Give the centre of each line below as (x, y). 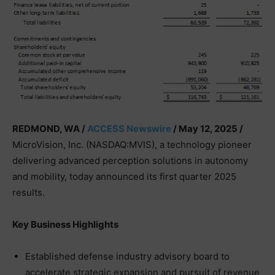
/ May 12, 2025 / (207, 128)
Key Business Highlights (65, 224)
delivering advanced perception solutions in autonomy (130, 160)
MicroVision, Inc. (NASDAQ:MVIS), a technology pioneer (132, 144)
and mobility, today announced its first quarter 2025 (124, 176)
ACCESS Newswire (129, 128)
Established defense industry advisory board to (127, 256)
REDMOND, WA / (50, 128)
